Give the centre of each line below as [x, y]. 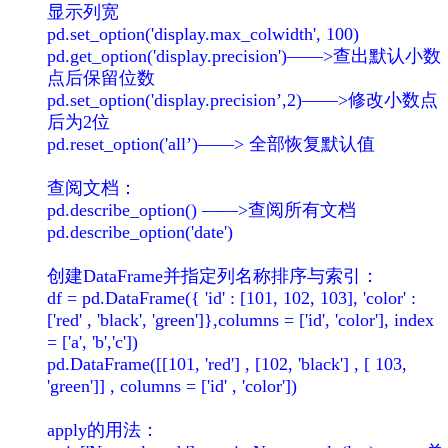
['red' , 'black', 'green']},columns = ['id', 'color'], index [240, 319]
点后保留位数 [101, 77]
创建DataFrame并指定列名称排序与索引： [213, 275]
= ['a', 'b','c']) [92, 341]
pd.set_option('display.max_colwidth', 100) [203, 33]
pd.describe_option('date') [140, 231]
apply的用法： [103, 429]
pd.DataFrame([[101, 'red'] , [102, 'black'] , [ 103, [227, 363]
